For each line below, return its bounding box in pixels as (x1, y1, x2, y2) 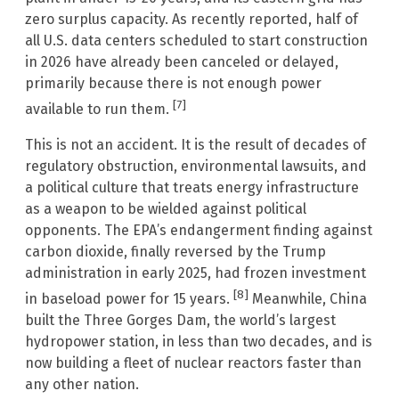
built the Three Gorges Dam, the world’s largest (25, 312, 336, 330)
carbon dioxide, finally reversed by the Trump (25, 242, 326, 260)
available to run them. (25, 100, 173, 118)
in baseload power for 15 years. (25, 290, 233, 308)
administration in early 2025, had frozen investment (25, 264, 366, 281)
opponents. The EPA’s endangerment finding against (25, 221, 372, 239)
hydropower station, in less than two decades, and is (25, 333, 372, 351)
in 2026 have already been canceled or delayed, (25, 53, 338, 70)
